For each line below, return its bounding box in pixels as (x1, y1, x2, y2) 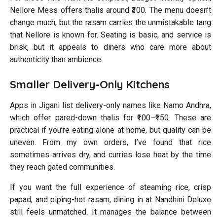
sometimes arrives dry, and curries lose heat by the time (10, 149, 211, 159)
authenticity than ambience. (10, 54, 103, 64)
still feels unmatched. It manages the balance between (10, 207, 211, 217)
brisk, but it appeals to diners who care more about (10, 42, 211, 52)
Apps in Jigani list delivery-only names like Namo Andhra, (10, 100, 211, 110)
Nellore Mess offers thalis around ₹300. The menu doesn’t (10, 5, 211, 15)
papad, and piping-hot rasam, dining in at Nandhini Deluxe (10, 194, 211, 204)
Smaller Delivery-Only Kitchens (10, 77, 170, 91)
